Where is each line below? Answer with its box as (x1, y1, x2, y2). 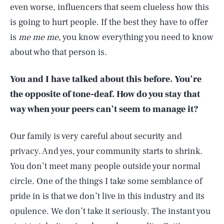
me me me (18, 31, 58, 43)
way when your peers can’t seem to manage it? (10, 103, 198, 115)
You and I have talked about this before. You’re (10, 73, 201, 85)
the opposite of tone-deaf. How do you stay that (10, 88, 200, 100)
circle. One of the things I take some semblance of (10, 175, 202, 187)
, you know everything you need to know (58, 31, 213, 43)
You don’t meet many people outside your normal (10, 160, 200, 172)
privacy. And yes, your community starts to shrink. (10, 145, 202, 157)
